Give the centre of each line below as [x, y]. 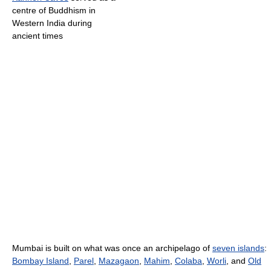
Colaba [188, 260]
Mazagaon [119, 260]
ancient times [38, 35]
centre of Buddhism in [54, 10]
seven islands [238, 248]
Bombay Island [41, 260]
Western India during [52, 23]
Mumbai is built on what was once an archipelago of [112, 248]
